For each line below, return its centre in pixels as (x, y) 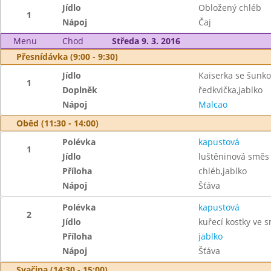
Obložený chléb (230, 8)
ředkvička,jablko (230, 90)
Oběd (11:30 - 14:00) (57, 123)
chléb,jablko (222, 171)
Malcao (213, 104)
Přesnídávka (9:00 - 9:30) (67, 57)
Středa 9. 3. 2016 (146, 41)
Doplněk (80, 90)
